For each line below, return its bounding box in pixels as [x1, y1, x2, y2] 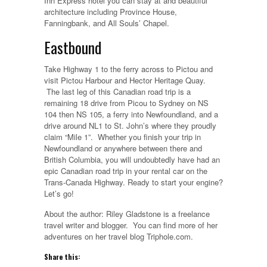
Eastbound [44, 36, 101, 60]
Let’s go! [44, 188, 74, 200]
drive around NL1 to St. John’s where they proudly [44, 120, 216, 132]
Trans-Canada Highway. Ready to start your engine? [44, 176, 223, 188]
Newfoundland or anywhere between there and [44, 142, 202, 154]
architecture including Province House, [44, 6, 177, 18]
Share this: [44, 252, 80, 262]
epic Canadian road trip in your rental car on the [44, 165, 207, 177]
